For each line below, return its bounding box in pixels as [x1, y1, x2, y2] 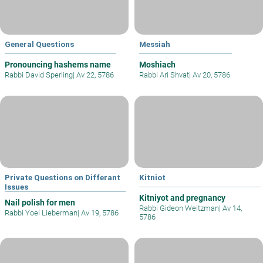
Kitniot [139, 172, 166, 182]
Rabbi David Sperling [5, 70, 73, 80]
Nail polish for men [5, 197, 75, 207]
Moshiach [139, 60, 176, 70]
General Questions [5, 39, 74, 49]
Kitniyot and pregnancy [139, 193, 225, 203]
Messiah [139, 39, 170, 49]
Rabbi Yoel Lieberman [5, 208, 77, 217]
